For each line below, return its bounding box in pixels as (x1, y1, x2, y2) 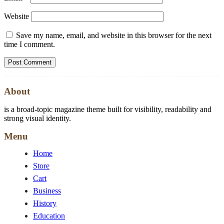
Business (33, 186, 61, 195)
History (33, 199, 56, 208)
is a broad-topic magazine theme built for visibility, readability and (4, 105, 211, 114)
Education (33, 211, 65, 220)
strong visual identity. (4, 114, 71, 123)
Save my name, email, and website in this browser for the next (16, 31, 211, 40)
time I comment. (4, 40, 55, 49)
